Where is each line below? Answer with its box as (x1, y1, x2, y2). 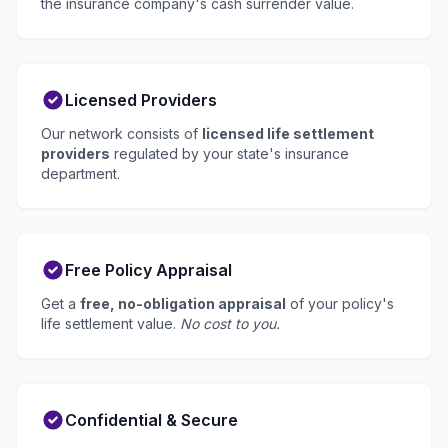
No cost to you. (180, 315, 280, 333)
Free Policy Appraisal (65, 260, 232, 281)
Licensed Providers (65, 90, 217, 111)
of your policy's (286, 295, 394, 313)
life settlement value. (41, 315, 180, 333)
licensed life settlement (202, 125, 374, 143)
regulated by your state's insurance (110, 145, 349, 163)
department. (41, 165, 120, 183)
